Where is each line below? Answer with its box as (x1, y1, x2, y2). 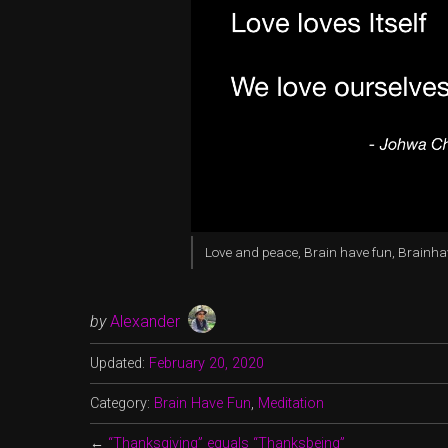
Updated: (90, 354, 145, 372)
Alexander (110, 311, 180, 331)
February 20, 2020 (149, 354, 264, 372)
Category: (90, 394, 154, 412)
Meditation (258, 394, 324, 412)
